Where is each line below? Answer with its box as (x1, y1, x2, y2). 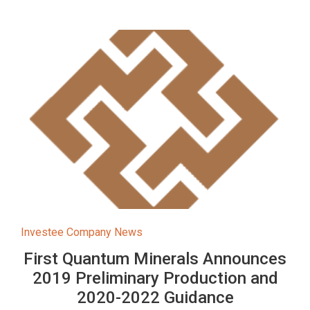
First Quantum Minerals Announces (24, 248, 286, 268)
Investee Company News (21, 225, 143, 239)
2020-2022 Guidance (76, 287, 234, 307)
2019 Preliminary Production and (32, 268, 278, 288)
